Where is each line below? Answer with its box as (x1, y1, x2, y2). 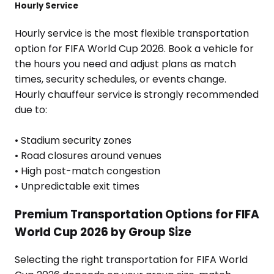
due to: (15, 102, 47, 117)
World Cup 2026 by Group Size (15, 223, 191, 240)
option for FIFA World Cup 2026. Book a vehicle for (15, 41, 254, 56)
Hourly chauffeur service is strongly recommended (15, 87, 259, 102)
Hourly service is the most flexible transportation (15, 26, 249, 40)
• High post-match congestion (15, 163, 160, 178)
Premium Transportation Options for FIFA (15, 206, 259, 223)
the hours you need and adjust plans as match (15, 56, 236, 71)
